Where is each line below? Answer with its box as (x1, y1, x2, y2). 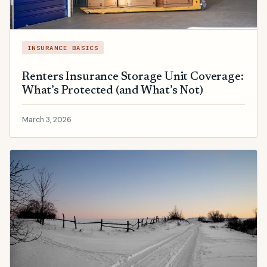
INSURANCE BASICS (27, 44, 99, 52)
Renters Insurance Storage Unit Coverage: (22, 71, 244, 83)
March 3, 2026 (22, 114, 72, 125)
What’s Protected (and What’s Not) (22, 85, 203, 97)
